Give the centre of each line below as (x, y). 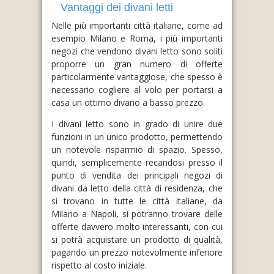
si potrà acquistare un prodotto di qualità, (137, 239)
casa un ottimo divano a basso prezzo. (128, 102)
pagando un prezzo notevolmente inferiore (137, 252)
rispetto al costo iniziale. (99, 265)
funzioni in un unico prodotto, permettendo (137, 137)
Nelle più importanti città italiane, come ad (137, 25)
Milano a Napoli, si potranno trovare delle (137, 214)
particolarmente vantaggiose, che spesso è (137, 77)
